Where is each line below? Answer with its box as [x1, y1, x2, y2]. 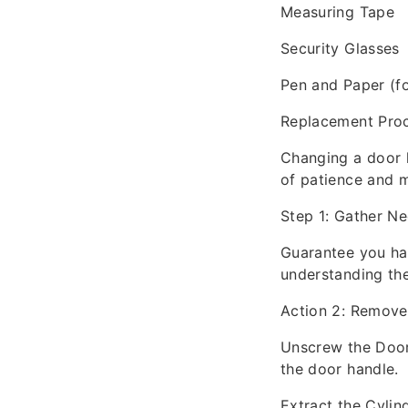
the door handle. [280, 360, 399, 378]
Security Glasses [280, 39, 400, 57]
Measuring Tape [280, 3, 394, 21]
